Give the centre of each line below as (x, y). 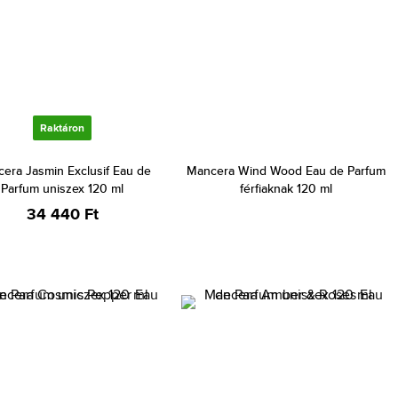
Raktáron (62, 128)
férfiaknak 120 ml (286, 188)
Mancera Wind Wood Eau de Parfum (286, 171)
